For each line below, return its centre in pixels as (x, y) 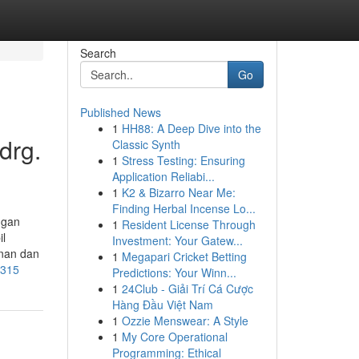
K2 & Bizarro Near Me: (178, 192)
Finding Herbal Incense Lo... (184, 208)
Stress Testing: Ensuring (183, 160)
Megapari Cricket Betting (184, 256)
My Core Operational (174, 337)
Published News (120, 112)
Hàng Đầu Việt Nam (162, 305)
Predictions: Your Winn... (174, 272)
